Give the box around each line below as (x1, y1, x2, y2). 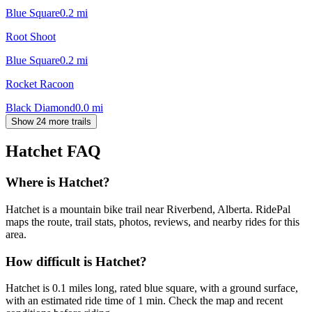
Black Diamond (6, 101, 75, 114)
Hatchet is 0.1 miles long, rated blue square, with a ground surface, (6, 282, 298, 295)
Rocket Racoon (6, 77, 74, 90)
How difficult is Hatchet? (6, 253, 147, 269)
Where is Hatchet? (6, 175, 110, 190)
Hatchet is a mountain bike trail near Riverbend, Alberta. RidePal (6, 203, 290, 216)
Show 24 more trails (11, 116, 91, 127)
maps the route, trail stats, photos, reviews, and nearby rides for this (6, 216, 299, 228)
